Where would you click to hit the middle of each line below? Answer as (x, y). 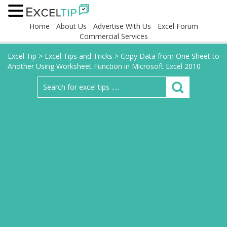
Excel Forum (178, 26)
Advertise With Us (122, 26)
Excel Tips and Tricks (79, 56)
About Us (71, 26)
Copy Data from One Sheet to (170, 56)
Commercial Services (113, 36)
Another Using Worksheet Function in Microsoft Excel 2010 (104, 66)
